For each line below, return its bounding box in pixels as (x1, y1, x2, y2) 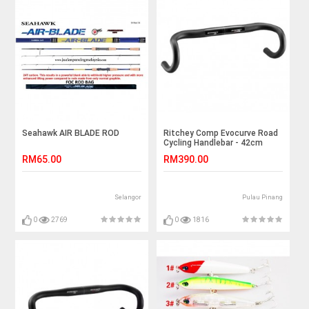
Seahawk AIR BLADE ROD (22, 128, 120, 139)
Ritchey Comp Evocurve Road (163, 128, 279, 139)
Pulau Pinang (241, 194, 283, 201)
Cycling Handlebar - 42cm (163, 138, 263, 148)
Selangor (114, 194, 142, 201)
